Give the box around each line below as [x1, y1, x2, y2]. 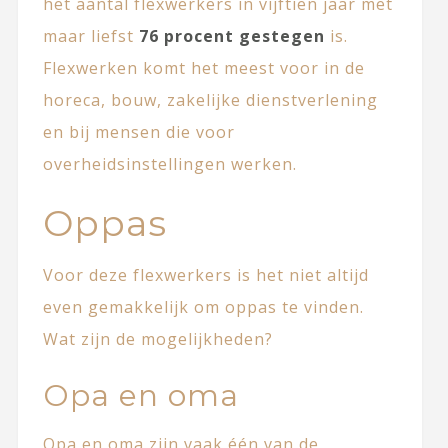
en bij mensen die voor [42, 121, 235, 144]
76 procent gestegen [138, 25, 325, 48]
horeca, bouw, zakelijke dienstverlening [42, 89, 378, 112]
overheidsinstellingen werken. [42, 153, 297, 176]
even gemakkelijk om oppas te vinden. [42, 296, 364, 319]
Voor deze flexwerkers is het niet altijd [42, 264, 369, 287]
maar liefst [42, 25, 139, 48]
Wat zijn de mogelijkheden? [42, 328, 273, 351]
